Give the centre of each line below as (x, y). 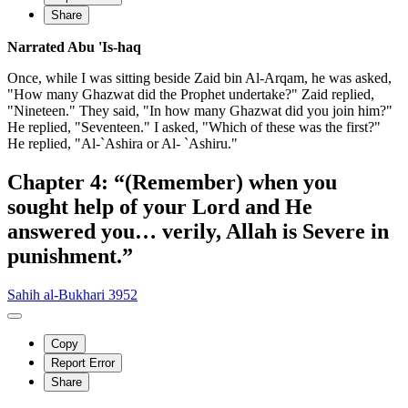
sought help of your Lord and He (160, 207)
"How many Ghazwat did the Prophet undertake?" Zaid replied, (191, 95)
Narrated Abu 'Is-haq (74, 47)
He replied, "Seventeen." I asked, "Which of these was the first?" (194, 127)
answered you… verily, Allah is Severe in (198, 232)
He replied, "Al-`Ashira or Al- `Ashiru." (122, 144)
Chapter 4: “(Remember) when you (172, 183)
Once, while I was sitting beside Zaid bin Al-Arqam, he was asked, (199, 78)
